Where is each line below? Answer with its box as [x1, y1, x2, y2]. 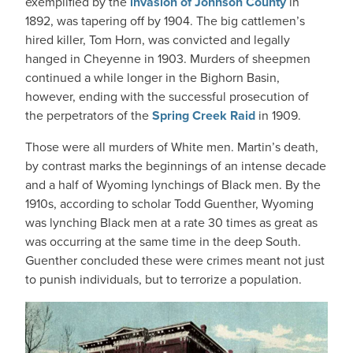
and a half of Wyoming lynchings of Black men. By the [25, 176, 321, 194]
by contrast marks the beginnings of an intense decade [25, 157, 326, 175]
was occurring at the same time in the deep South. [25, 232, 301, 251]
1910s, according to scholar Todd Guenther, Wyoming [25, 195, 314, 213]
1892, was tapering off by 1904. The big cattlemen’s [25, 12, 305, 30]
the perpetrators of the [25, 106, 152, 124]
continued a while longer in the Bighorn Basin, [25, 69, 280, 87]
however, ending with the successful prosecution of [25, 87, 309, 106]
